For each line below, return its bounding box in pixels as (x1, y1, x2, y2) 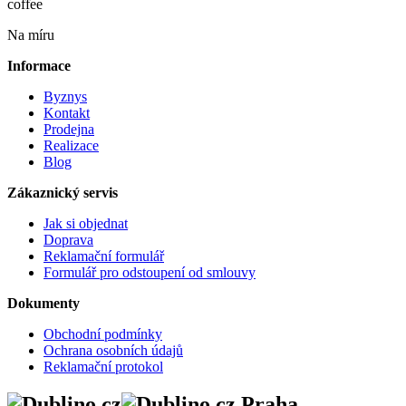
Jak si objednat (43, 215, 128, 231)
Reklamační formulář (43, 247, 164, 264)
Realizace (43, 137, 99, 153)
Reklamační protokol (43, 358, 163, 374)
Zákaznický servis (7, 184, 118, 200)
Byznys (43, 88, 87, 104)
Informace (7, 57, 71, 73)
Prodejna (43, 121, 94, 137)
